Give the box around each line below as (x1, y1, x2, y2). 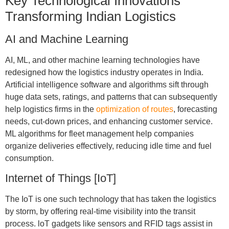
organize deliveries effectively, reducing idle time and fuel (5, 141, 212, 150)
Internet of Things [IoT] (5, 172, 116, 185)
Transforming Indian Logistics (5, 8, 176, 24)
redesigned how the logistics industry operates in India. (5, 67, 203, 77)
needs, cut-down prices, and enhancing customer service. (5, 117, 213, 126)
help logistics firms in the (5, 104, 96, 113)
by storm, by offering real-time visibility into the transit (5, 207, 195, 216)
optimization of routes (96, 104, 173, 113)
